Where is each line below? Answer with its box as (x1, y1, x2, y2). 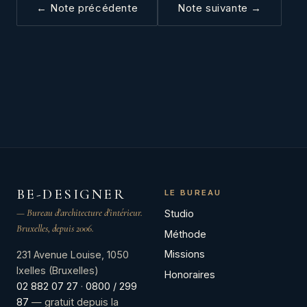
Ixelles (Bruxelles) (16, 264, 99, 276)
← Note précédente (36, 2, 138, 15)
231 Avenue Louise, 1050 (16, 248, 129, 260)
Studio (164, 208, 194, 220)
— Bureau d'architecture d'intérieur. (16, 207, 143, 219)
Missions (164, 248, 205, 260)
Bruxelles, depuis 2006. (16, 223, 94, 235)
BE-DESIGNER (16, 186, 126, 204)
